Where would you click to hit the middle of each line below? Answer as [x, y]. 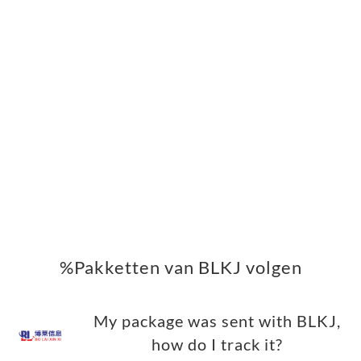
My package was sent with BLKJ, [217, 322]
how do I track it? [217, 345]
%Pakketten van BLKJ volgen [180, 268]
